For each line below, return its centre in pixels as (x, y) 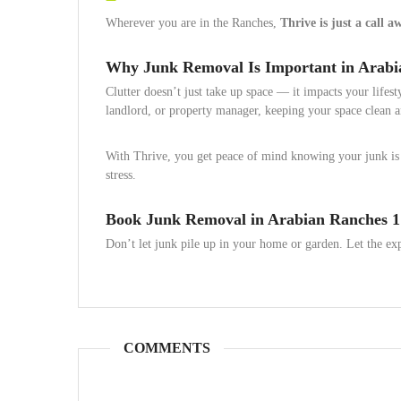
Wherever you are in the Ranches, (193, 23)
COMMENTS (167, 348)
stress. (121, 175)
